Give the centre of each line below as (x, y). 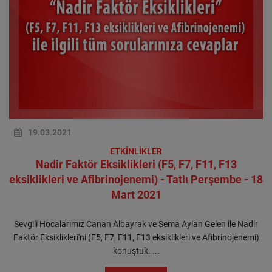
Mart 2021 (136, 195)
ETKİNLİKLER (136, 151)
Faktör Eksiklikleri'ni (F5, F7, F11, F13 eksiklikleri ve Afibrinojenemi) (136, 237)
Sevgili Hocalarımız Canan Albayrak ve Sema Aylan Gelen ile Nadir (136, 224)
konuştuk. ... (136, 251)
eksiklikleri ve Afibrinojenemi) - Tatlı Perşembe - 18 (136, 179)
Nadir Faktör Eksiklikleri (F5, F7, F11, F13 (136, 164)
